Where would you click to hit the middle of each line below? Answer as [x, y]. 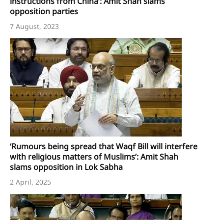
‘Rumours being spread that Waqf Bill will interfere [104, 147]
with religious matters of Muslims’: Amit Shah [94, 157]
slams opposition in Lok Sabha [66, 167]
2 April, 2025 [30, 182]
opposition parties [44, 12]
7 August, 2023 [34, 27]
